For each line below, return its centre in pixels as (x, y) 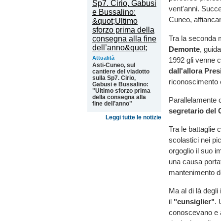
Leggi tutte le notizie (133, 117)
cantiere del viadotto (121, 72)
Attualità (103, 58)
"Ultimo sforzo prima (121, 91)
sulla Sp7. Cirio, (114, 78)
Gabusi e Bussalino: (120, 84)
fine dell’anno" (112, 104)
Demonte (184, 49)
